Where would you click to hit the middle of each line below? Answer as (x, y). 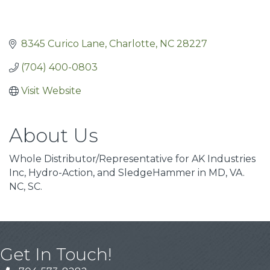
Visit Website (51, 91)
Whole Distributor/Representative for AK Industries (132, 159)
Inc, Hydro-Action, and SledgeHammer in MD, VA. (127, 173)
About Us (54, 136)
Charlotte (132, 44)
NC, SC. (26, 187)
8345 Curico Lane (63, 44)
